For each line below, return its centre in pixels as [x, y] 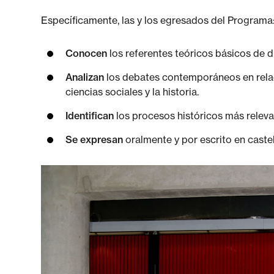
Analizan [85, 77]
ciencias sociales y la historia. [132, 92]
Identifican [90, 116]
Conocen [87, 53]
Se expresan [94, 139]
